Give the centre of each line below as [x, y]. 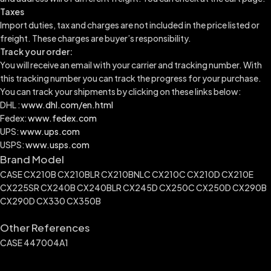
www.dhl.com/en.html [67, 105]
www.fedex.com [62, 118]
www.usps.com [57, 145]
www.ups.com [50, 132]
